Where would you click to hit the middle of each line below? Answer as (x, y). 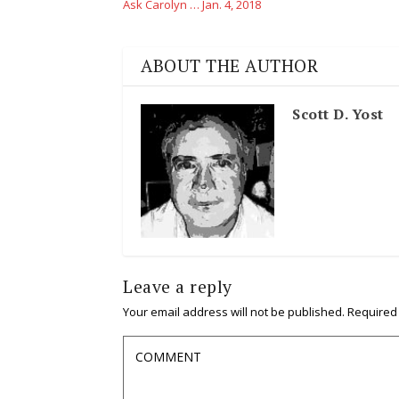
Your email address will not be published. (234, 311)
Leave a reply (178, 286)
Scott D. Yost (338, 114)
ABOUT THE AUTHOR (229, 65)
